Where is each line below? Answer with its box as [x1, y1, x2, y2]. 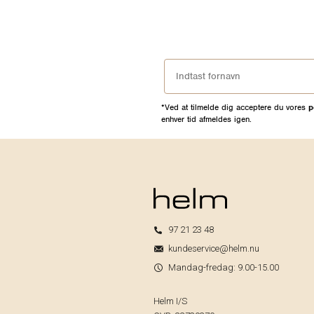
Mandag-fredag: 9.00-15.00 [168, 262, 279, 273]
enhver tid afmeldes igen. [161, 113, 252, 125]
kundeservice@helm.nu [168, 243, 259, 254]
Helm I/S [153, 296, 187, 307]
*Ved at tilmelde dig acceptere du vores [161, 101, 308, 113]
